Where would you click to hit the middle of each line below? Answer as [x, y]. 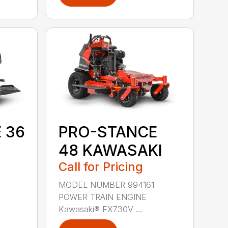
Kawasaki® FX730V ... [101, 209]
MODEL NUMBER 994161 [107, 184]
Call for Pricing [101, 166]
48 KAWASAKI [111, 150]
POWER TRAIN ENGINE [103, 197]
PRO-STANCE [108, 132]
